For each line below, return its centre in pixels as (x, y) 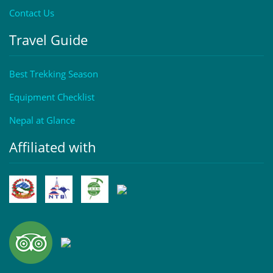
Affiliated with (53, 147)
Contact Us (32, 13)
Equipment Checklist (52, 97)
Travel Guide (48, 40)
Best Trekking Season (54, 74)
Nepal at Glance (42, 120)
